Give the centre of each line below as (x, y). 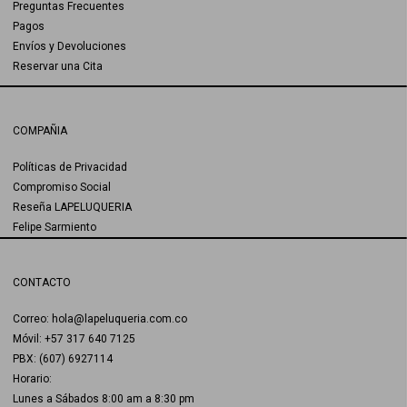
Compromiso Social (62, 187)
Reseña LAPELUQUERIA (72, 207)
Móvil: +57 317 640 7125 (74, 338)
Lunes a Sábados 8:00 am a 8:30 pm (104, 398)
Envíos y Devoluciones (69, 47)
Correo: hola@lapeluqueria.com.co (100, 318)
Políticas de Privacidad (70, 167)
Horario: (32, 378)
